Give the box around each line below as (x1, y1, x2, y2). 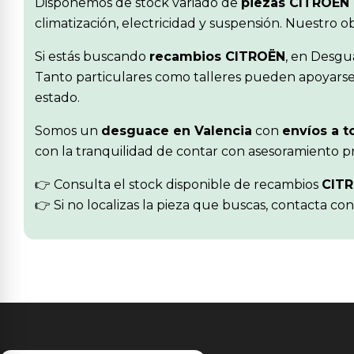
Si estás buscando (35, 48, 149, 64)
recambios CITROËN (149, 48, 285, 64)
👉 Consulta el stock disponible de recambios (35, 176, 322, 192)
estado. (35, 89, 80, 105)
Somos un (35, 122, 101, 138)
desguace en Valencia (101, 122, 252, 138)
